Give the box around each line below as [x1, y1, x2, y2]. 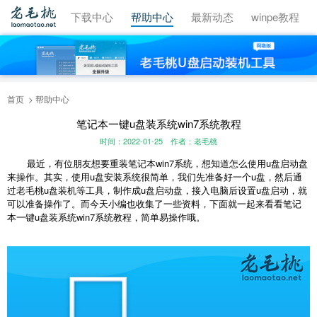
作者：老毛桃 [171, 135, 217, 147]
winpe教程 [251, 9, 299, 24]
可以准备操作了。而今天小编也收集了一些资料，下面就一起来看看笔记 [7, 197, 301, 211]
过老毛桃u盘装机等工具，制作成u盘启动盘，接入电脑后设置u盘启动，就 [7, 183, 307, 197]
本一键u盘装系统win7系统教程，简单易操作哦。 [7, 210, 205, 224]
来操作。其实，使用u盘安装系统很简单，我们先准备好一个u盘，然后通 [7, 170, 302, 184]
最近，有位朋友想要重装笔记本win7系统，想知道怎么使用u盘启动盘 [7, 156, 308, 171]
